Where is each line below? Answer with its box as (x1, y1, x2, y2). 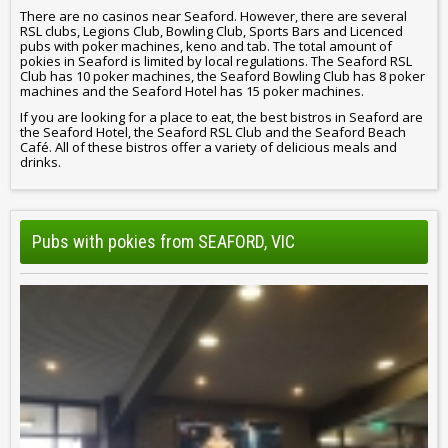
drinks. (20, 152, 61, 171)
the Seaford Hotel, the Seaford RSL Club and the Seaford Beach (20, 122, 406, 141)
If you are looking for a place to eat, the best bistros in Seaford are (20, 107, 423, 126)
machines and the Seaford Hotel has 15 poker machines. (20, 82, 364, 101)
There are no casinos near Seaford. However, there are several (20, 7, 407, 26)
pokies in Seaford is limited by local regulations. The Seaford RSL (20, 52, 412, 71)
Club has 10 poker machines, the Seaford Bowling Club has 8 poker (20, 67, 425, 86)
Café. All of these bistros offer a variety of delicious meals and (20, 137, 397, 156)
